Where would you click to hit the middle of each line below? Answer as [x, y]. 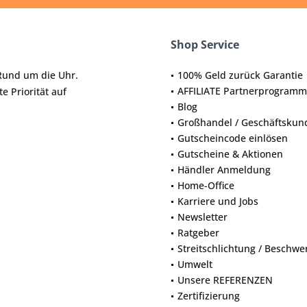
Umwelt [195, 264]
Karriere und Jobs [218, 201]
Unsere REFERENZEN [225, 280]
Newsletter [202, 217]
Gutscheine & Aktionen [230, 154]
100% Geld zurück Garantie [240, 75]
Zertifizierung [209, 296]
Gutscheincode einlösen [233, 138]
